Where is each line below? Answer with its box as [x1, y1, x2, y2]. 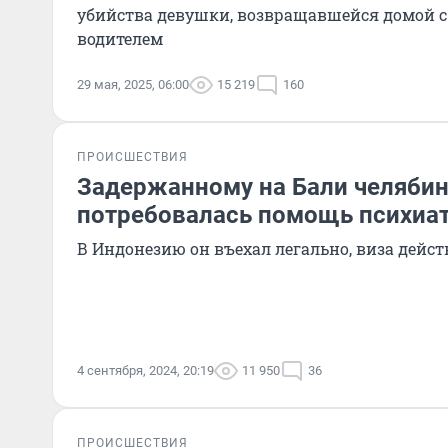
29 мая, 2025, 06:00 [77, 77, 189, 92]
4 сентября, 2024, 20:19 [77, 363, 214, 378]
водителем [77, 28, 163, 49]
